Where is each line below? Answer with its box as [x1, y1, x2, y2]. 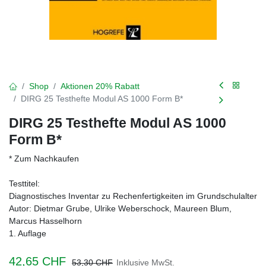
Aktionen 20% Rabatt [61, 81, 140, 91]
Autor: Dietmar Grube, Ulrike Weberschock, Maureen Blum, [9, 204, 232, 213]
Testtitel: [9, 179, 40, 188]
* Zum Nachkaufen [9, 154, 79, 163]
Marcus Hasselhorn [9, 216, 82, 226]
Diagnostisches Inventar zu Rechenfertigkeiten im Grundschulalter [9, 191, 257, 201]
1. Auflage [9, 229, 46, 238]
